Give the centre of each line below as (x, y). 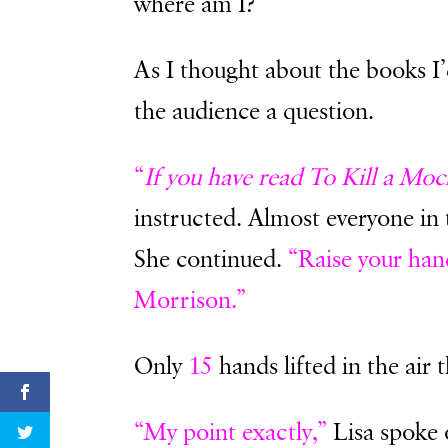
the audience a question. (254, 111)
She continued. (211, 259)
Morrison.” (190, 300)
